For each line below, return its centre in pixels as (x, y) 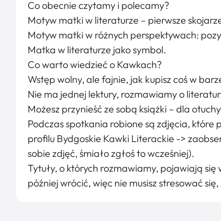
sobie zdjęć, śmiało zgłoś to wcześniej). (111, 153)
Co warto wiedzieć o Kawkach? (95, 64)
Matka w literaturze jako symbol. (97, 50)
